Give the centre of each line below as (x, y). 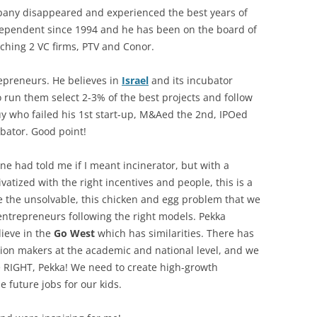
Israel (135, 81)
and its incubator (191, 81)
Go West (74, 234)
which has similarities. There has (174, 234)
